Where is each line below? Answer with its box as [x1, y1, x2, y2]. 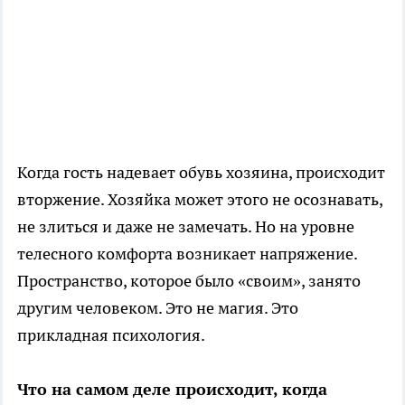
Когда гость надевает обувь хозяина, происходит [17, 162, 385, 184]
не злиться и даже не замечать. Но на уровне [17, 216, 354, 238]
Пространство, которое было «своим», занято [17, 270, 361, 292]
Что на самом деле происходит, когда [17, 379, 327, 400]
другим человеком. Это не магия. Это [17, 297, 298, 319]
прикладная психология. [17, 325, 205, 346]
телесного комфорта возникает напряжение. [17, 243, 357, 265]
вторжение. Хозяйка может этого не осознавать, [17, 189, 382, 211]
